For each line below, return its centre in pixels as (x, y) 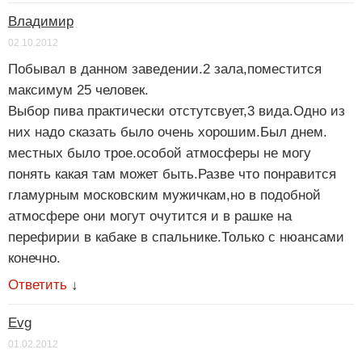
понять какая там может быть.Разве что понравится (172, 175)
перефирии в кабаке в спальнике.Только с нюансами (176, 238)
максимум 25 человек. (78, 90)
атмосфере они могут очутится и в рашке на (150, 217)
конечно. (34, 259)
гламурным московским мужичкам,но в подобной (164, 196)
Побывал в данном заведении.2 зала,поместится (165, 69)
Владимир (41, 22)
